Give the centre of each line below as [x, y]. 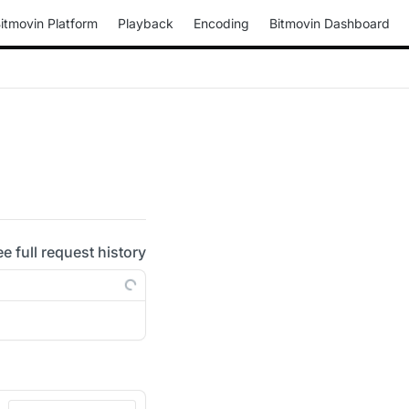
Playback [146, 23]
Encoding [221, 23]
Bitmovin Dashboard [330, 23]
